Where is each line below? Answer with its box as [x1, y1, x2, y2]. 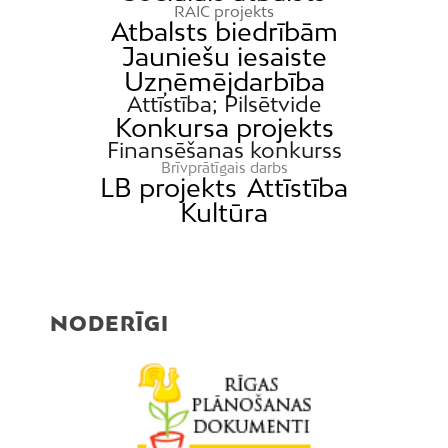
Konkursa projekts [114, 111, 334, 143]
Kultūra [180, 196, 268, 228]
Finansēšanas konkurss [106, 136, 342, 163]
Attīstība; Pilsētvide [127, 90, 321, 117]
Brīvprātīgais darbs [160, 158, 288, 176]
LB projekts [100, 171, 238, 203]
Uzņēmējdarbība [123, 65, 325, 97]
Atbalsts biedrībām [110, 15, 338, 47]
